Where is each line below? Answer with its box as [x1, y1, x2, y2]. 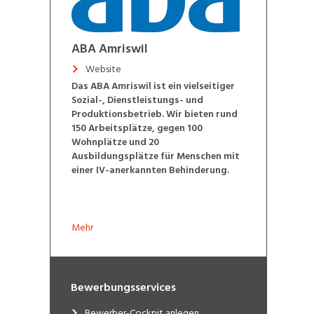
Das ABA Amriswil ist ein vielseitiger [71, 77, 235, 94]
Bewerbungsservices [70, 278, 176, 296]
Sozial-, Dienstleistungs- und [71, 91, 203, 108]
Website [85, 60, 121, 77]
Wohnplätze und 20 [71, 133, 159, 150]
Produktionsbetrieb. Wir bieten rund [71, 105, 238, 122]
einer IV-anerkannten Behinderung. [71, 161, 229, 178]
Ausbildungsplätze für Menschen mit [71, 147, 240, 164]
